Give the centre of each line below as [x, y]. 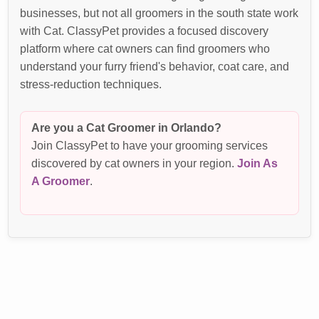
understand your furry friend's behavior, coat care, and [155, 67]
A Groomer [61, 181]
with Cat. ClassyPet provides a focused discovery [145, 31]
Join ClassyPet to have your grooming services [150, 145]
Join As [258, 163]
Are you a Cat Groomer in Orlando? [127, 127]
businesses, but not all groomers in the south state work [159, 13]
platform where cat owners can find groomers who [145, 49]
